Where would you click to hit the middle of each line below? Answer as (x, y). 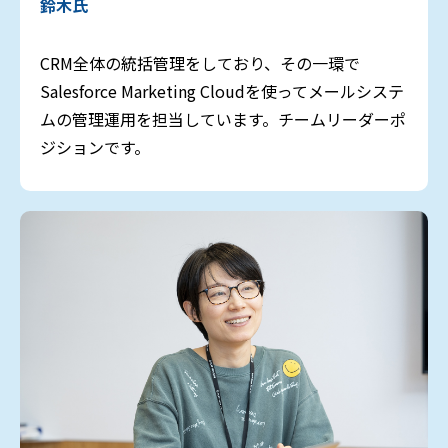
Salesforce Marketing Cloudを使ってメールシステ (222, 90)
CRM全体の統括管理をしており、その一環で (200, 62)
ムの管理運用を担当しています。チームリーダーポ (223, 118)
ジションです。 (95, 146)
